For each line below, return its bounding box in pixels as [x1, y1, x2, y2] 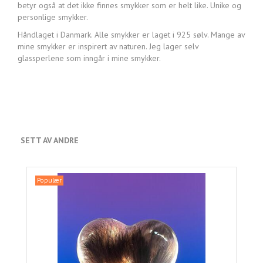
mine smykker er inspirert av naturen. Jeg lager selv [18, 41, 198, 52]
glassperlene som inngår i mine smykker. [18, 53, 161, 64]
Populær [37, 176, 62, 185]
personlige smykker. [18, 12, 88, 23]
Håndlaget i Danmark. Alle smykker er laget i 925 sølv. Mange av [18, 29, 245, 41]
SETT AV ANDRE [21, 135, 79, 146]
